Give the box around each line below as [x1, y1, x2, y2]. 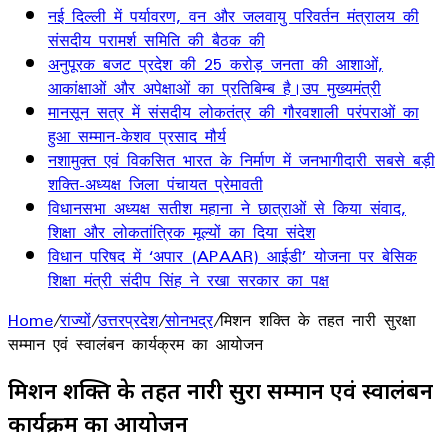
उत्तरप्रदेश [98, 303, 158, 337]
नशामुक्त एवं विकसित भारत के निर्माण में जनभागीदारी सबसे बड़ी [48, 143, 435, 177]
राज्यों [60, 303, 91, 337]
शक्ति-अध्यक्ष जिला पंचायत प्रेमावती [48, 167, 263, 201]
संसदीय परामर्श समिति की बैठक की [48, 23, 265, 57]
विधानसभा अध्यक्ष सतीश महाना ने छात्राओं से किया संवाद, [48, 191, 406, 225]
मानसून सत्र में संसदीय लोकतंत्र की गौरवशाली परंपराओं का [48, 95, 419, 129]
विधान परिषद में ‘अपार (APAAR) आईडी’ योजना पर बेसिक [48, 239, 417, 273]
